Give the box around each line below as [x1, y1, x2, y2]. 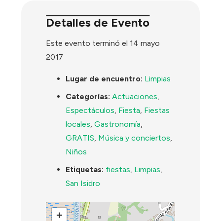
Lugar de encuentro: [66, 74, 143, 84]
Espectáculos [66, 106, 115, 115]
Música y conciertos [98, 133, 171, 143]
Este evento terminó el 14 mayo [46, 38, 160, 48]
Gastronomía [94, 119, 141, 129]
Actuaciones [112, 92, 158, 102]
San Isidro [66, 179, 101, 188]
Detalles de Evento [46, 15, 150, 30]
